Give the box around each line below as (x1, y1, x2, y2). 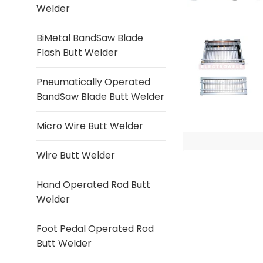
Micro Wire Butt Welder (36, 119, 143, 133)
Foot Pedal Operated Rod (36, 222, 154, 235)
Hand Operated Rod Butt (36, 178, 150, 191)
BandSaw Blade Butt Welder (36, 90, 164, 103)
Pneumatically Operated (36, 75, 150, 89)
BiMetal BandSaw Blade (36, 31, 143, 45)
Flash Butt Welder (36, 46, 118, 59)
